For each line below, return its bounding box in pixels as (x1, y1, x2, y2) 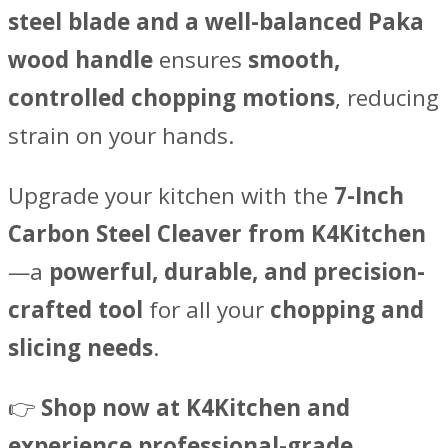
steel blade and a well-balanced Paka (8, 5, 424, 37)
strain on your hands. (8, 119, 234, 151)
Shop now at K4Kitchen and (41, 392, 350, 424)
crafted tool (8, 294, 143, 326)
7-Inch (334, 180, 404, 212)
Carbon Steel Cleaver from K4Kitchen (8, 218, 426, 250)
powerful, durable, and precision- (49, 256, 425, 288)
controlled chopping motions (8, 81, 335, 113)
